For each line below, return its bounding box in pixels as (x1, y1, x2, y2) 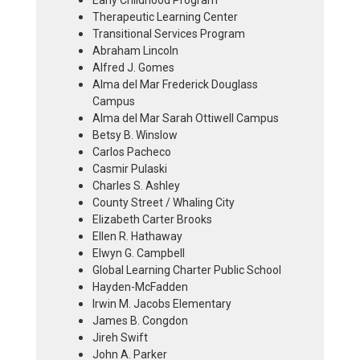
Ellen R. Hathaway (92, 230, 182, 243)
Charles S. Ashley (92, 179, 180, 192)
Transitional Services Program (92, 27, 245, 40)
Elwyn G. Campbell (92, 247, 185, 260)
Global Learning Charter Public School (92, 264, 281, 276)
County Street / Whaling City (92, 196, 235, 209)
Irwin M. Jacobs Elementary (92, 297, 231, 310)
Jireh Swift (92, 331, 148, 344)
